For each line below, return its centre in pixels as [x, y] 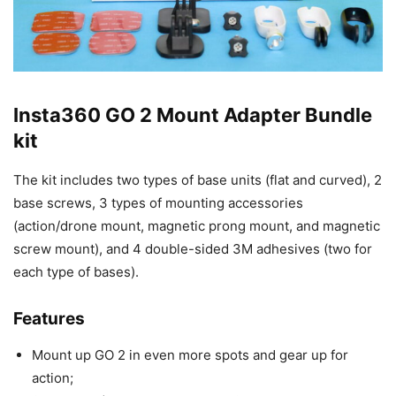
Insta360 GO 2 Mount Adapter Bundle [193, 115]
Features [49, 319]
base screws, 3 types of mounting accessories [158, 203]
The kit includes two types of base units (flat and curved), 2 [198, 180]
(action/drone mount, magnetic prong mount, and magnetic [197, 226]
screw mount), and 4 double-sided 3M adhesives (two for [193, 249]
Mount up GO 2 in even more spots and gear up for [190, 355]
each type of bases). [76, 272]
